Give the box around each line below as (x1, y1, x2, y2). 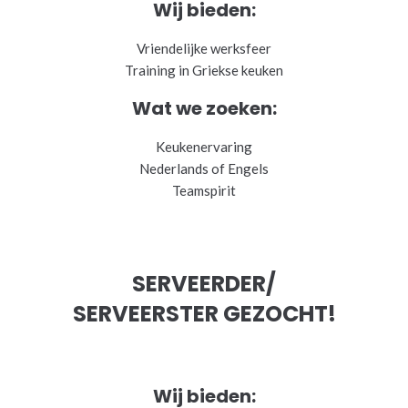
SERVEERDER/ (132, 268, 276, 299)
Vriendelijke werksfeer (137, 39, 271, 56)
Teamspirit (172, 181, 236, 199)
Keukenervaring (156, 138, 252, 155)
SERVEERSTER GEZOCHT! (72, 298, 336, 329)
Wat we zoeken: (131, 95, 277, 121)
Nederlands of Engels (139, 159, 269, 177)
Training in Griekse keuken (125, 61, 283, 78)
